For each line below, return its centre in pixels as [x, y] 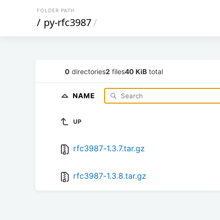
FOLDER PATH [56, 10]
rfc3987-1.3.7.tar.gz [109, 149]
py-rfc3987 [68, 22]
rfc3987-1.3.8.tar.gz [110, 176]
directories [88, 71]
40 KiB [136, 71]
